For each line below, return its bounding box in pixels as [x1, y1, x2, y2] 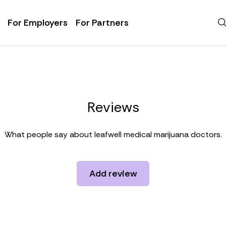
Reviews [87, 98, 139, 117]
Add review [89, 167, 137, 180]
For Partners [75, 17, 129, 29]
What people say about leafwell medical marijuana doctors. [4, 129, 222, 140]
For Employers [7, 17, 68, 29]
